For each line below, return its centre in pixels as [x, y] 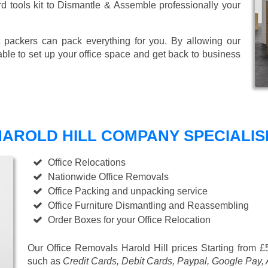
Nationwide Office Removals [109, 177]
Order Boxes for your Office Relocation [130, 220]
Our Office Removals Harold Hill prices [114, 248]
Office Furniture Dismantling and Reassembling [149, 206]
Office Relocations [87, 163]
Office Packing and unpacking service [128, 191]
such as [45, 261]
